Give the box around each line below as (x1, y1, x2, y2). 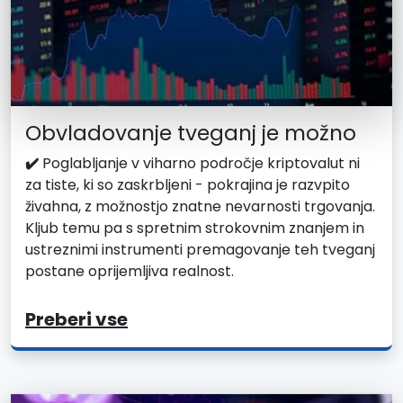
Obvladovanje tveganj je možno (25, 117, 356, 148)
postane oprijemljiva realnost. (25, 260, 234, 282)
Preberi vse (25, 306, 128, 332)
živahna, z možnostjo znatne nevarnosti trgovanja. (25, 195, 375, 217)
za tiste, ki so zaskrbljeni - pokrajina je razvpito (25, 174, 350, 195)
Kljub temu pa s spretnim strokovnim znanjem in (25, 217, 364, 238)
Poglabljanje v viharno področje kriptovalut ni (39, 152, 360, 174)
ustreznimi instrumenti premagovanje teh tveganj (25, 238, 375, 260)
